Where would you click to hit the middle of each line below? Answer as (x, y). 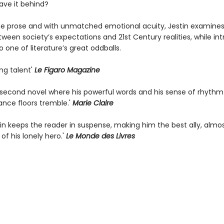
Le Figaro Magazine (67, 70)
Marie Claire (93, 103)
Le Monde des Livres (101, 136)
